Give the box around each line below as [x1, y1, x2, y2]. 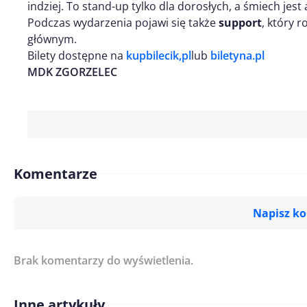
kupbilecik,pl [126, 47, 191, 63]
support [219, 14, 262, 30]
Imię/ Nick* [139, 252, 186, 265]
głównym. [27, 31, 77, 47]
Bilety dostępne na [27, 47, 126, 63]
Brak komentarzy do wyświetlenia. [14, 252, 193, 268]
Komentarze [14, 164, 97, 183]
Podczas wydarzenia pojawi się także [27, 14, 219, 30]
